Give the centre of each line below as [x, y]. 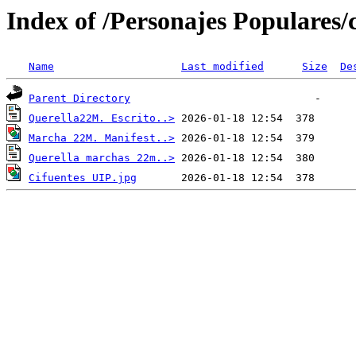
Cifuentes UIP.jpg [83, 178]
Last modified [222, 67]
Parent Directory [79, 99]
